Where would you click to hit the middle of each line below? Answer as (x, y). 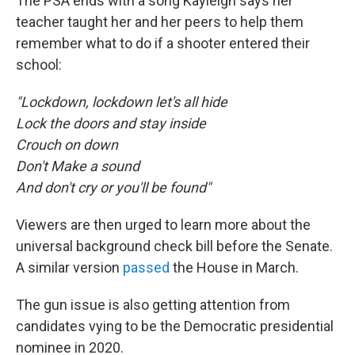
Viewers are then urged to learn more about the (163, 225)
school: (39, 65)
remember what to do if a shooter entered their (163, 43)
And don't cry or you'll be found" (113, 187)
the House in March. (234, 267)
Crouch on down (67, 145)
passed (146, 267)
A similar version (69, 267)
